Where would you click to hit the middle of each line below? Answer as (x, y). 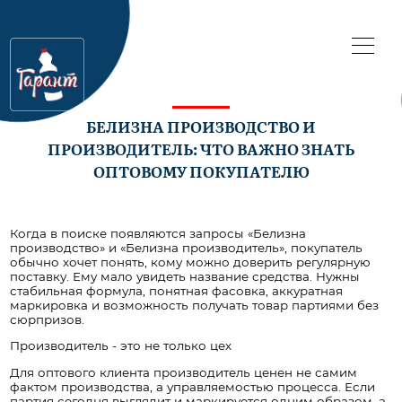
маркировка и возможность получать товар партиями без (195, 305)
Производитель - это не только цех (121, 346)
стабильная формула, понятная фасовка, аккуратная (177, 290)
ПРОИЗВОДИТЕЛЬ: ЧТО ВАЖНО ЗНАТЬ (201, 148)
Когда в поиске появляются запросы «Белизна (158, 233)
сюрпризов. (48, 319)
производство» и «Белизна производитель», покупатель (187, 247)
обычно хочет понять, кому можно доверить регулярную (191, 262)
